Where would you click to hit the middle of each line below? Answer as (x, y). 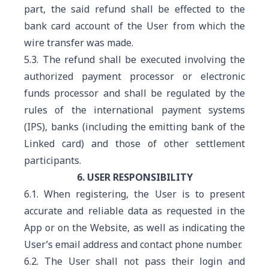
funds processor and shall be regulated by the (134, 93)
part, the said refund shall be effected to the (134, 9)
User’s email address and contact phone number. (133, 244)
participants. (53, 160)
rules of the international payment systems (134, 110)
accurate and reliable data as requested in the (134, 211)
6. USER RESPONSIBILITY (134, 177)
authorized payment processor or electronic (134, 76)
